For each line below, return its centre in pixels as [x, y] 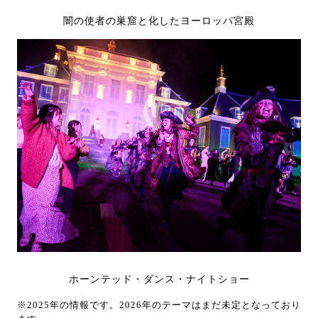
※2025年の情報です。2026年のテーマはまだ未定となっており [159, 305]
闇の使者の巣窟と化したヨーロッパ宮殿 [159, 21]
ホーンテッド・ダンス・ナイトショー [159, 279]
